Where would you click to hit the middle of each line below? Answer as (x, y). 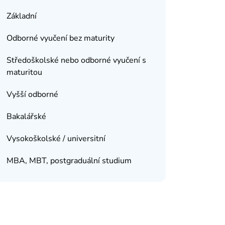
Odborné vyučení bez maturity (60, 38)
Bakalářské (26, 117)
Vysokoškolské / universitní (56, 139)
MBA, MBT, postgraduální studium (69, 161)
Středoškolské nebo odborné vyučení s (76, 60)
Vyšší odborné (32, 94)
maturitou (24, 72)
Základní (21, 16)
